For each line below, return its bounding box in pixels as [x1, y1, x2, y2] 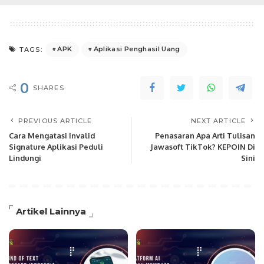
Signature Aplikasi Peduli [9, 141, 103, 151]
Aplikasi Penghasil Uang [93, 45, 180, 54]
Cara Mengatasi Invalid [9, 130, 95, 140]
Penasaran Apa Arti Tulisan [155, 130, 255, 140]
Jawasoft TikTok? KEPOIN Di [150, 141, 255, 151]
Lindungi [9, 153, 41, 163]
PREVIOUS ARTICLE [18, 116, 93, 125]
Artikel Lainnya [16, 205, 86, 217]
